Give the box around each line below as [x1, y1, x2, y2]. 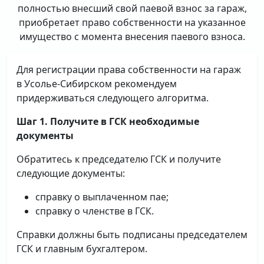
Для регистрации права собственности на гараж [16, 63, 241, 76]
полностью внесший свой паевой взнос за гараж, [17, 2, 247, 15]
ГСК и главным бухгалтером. [16, 242, 147, 255]
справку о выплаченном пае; [35, 190, 169, 203]
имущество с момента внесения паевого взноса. [19, 30, 245, 43]
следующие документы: [16, 167, 125, 180]
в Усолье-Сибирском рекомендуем [16, 77, 177, 90]
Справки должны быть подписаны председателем [16, 228, 247, 241]
